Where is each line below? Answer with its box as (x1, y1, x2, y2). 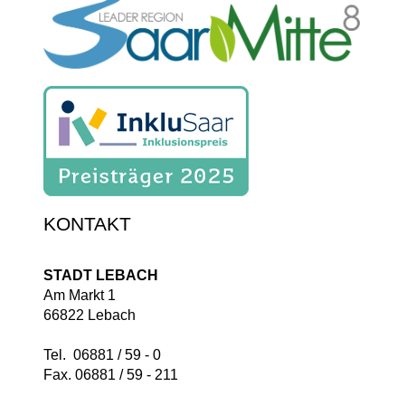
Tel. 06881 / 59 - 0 (43, 347, 161, 363)
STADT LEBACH (43, 268, 158, 284)
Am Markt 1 (43, 287, 116, 304)
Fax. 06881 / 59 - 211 (43, 367, 178, 383)
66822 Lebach (43, 307, 136, 324)
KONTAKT (43, 213, 131, 235)
